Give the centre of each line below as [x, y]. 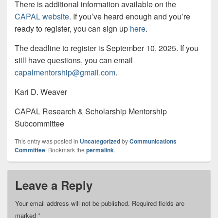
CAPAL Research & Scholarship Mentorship [91, 111]
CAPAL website [42, 17]
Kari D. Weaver [41, 92]
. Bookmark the [66, 150]
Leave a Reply [54, 185]
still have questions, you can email [74, 60]
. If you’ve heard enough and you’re [130, 17]
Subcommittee [39, 124]
